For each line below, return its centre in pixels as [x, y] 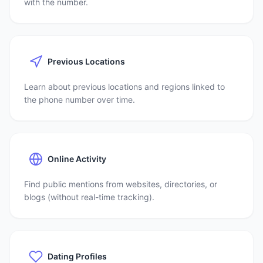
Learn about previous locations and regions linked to [124, 87]
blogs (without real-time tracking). [89, 197]
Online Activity [77, 159]
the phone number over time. [80, 100]
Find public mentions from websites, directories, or [121, 184]
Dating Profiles [77, 256]
